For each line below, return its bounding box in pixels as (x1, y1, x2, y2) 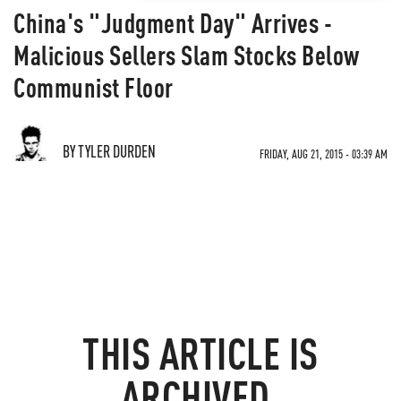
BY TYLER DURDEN (63, 141, 156, 161)
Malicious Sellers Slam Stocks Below (13, 38, 360, 72)
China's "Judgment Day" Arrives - (13, 5, 332, 39)
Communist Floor (13, 70, 174, 104)
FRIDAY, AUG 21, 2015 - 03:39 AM (260, 146, 388, 161)
